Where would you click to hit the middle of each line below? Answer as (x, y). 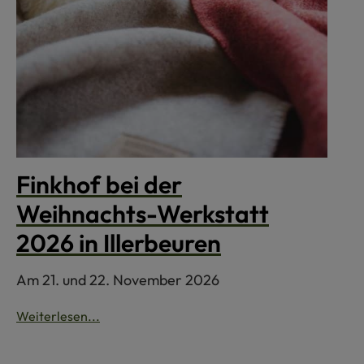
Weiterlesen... (58, 316)
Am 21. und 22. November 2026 (118, 280)
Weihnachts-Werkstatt (143, 214)
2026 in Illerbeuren (119, 243)
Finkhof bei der (99, 185)
